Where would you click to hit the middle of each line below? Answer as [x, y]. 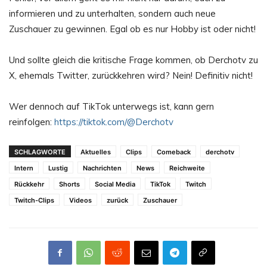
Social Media [115, 184]
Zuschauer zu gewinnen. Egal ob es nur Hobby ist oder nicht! [132, 29]
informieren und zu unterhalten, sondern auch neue [112, 13]
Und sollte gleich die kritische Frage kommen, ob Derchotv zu [133, 60]
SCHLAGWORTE [40, 152]
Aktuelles [96, 152]
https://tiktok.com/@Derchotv [114, 122]
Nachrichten [102, 168]
